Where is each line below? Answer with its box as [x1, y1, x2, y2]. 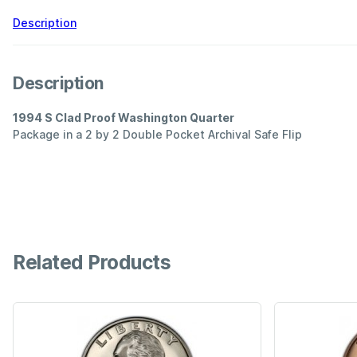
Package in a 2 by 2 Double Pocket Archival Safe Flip [13, 127, 302, 141]
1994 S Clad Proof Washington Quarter [13, 110, 234, 124]
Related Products [13, 250, 171, 275]
